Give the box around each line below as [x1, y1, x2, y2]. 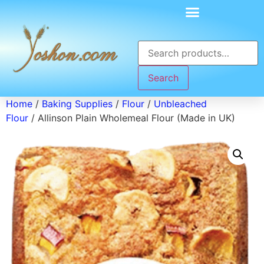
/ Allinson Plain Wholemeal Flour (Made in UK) [28, 112, 235, 124]
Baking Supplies [42, 98, 113, 110]
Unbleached [154, 98, 207, 110]
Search [148, 71, 179, 84]
